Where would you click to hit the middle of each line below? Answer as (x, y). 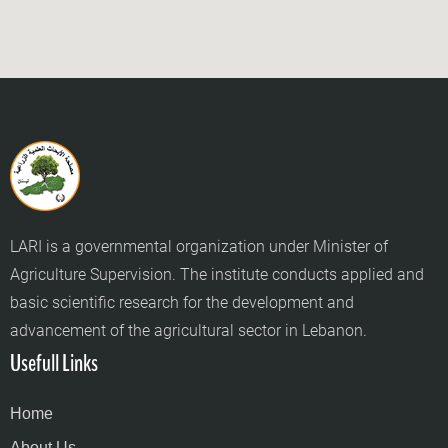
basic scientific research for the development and (182, 303)
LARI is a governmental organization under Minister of (199, 247)
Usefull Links (54, 363)
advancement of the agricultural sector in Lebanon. (188, 331)
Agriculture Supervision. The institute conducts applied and (217, 275)
